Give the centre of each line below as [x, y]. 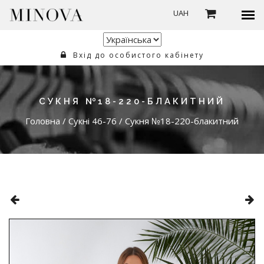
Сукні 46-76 [93, 121]
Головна [43, 121]
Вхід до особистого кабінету [137, 55]
